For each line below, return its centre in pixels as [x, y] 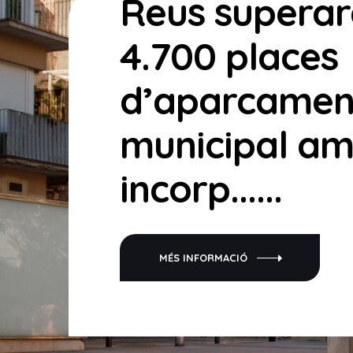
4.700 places [229, 56]
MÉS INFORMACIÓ [203, 258]
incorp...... [201, 188]
